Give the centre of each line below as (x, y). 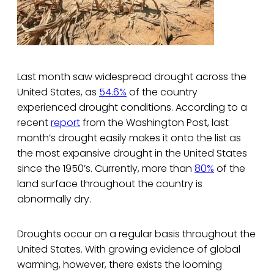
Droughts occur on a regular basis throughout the (136, 234)
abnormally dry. (54, 199)
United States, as (58, 92)
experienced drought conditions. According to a (132, 108)
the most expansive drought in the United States (132, 154)
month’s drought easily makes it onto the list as (129, 138)
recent (34, 123)
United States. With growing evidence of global (129, 250)
